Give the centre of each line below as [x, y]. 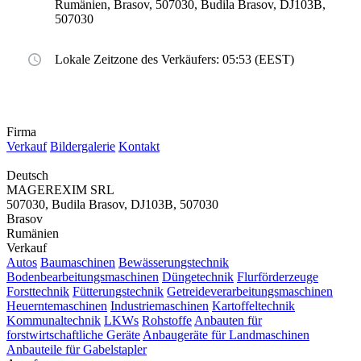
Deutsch [27, 176]
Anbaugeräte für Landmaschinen [226, 335]
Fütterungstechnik [118, 292]
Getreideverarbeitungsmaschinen [250, 292]
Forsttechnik [38, 292]
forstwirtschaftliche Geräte [73, 335]
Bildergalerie [83, 147]
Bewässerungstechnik [174, 263]
